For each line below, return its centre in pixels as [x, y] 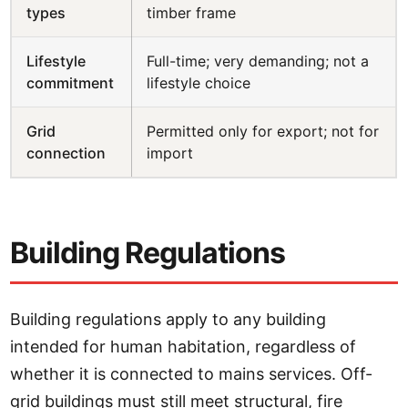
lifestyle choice [199, 83]
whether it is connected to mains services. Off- [192, 374]
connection [66, 153]
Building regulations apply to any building [168, 319]
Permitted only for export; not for [263, 131]
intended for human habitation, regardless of [184, 347]
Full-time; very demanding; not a [258, 61]
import [170, 153]
